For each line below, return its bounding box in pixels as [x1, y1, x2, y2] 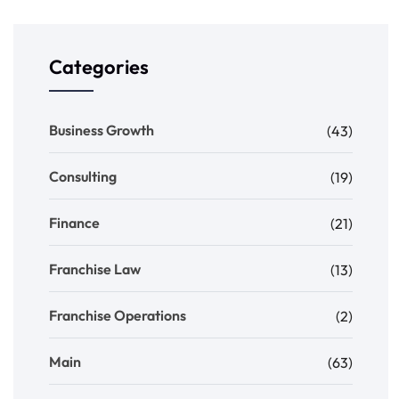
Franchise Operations [49, 306, 186, 325]
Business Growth [49, 121, 154, 140]
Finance [49, 214, 100, 232]
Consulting [49, 167, 117, 186]
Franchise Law [49, 260, 141, 279]
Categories [49, 54, 149, 80]
